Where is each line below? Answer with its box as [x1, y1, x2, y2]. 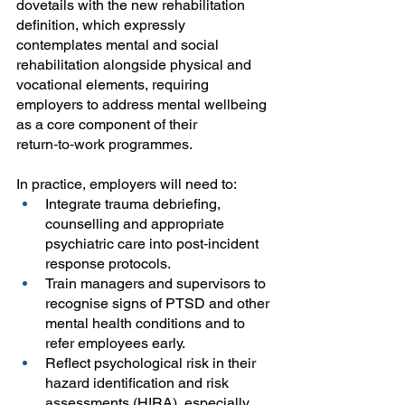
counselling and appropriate [45, 215, 228, 233]
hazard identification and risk [45, 374, 232, 392]
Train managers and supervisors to [45, 275, 269, 293]
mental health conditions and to [45, 315, 249, 333]
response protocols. [45, 255, 171, 273]
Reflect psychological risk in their [45, 354, 259, 372]
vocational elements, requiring [16, 76, 212, 94]
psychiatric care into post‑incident [45, 235, 262, 253]
